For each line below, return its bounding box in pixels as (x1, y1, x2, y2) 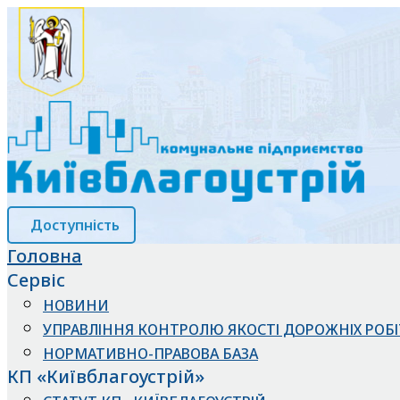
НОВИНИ (43, 295, 109, 315)
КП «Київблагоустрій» (7, 363, 204, 388)
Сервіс (7, 267, 65, 292)
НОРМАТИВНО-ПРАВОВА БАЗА (43, 343, 258, 363)
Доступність (30, 214, 120, 235)
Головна (7, 243, 82, 268)
